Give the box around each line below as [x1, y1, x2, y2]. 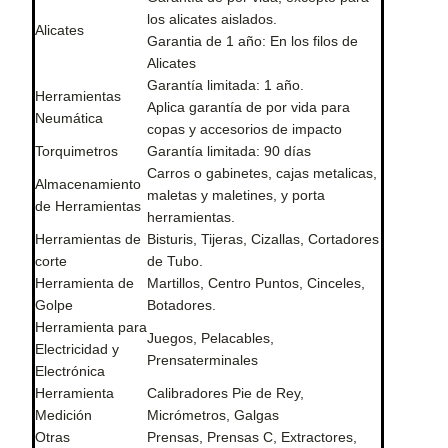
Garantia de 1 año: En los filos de [147, 33, 358, 50]
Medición [35, 407, 92, 424]
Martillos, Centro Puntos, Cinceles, [147, 275, 365, 292]
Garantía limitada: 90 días [147, 143, 311, 160]
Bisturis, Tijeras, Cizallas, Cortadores [147, 231, 379, 248]
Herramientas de [35, 231, 141, 248]
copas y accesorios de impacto [147, 121, 342, 138]
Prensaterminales [147, 352, 258, 369]
